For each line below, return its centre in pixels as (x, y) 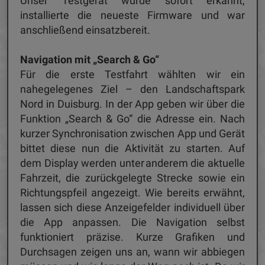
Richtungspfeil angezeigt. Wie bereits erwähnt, (132, 193)
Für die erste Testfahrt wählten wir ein (132, 75)
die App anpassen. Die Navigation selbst (132, 222)
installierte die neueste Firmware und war (132, 15)
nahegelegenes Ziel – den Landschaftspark (132, 89)
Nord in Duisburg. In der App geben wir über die (132, 104)
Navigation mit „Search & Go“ (91, 60)
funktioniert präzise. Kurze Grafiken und (132, 237)
